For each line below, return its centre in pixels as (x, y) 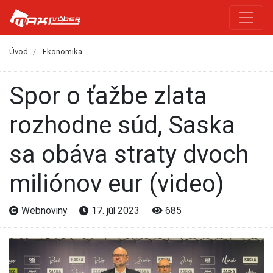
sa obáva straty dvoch (129, 154)
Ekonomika (62, 52)
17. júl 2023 (115, 210)
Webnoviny (44, 210)
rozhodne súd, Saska (122, 125)
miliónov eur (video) (116, 183)
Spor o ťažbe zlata (16, 96)
